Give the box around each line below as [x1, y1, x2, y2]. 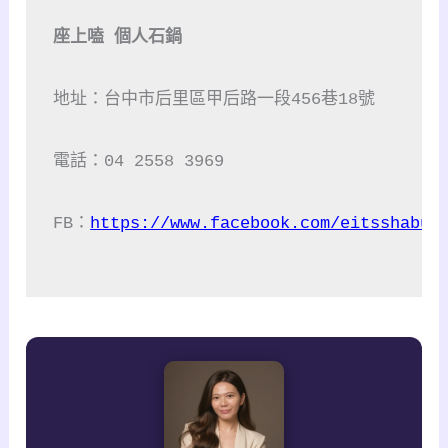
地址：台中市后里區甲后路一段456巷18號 [53, 89, 376, 109]
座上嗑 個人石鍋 [53, 27, 183, 47]
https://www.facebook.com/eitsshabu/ [90, 213, 441, 233]
